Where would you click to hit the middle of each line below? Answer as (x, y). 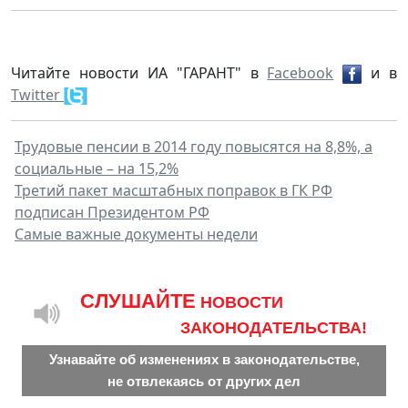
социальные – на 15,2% (97, 168)
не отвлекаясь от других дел (204, 381)
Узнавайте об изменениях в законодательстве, (204, 359)
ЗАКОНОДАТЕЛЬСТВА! (274, 327)
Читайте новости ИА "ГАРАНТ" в (139, 72)
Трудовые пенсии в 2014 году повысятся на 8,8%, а (194, 146)
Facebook (301, 72)
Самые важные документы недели (136, 234)
